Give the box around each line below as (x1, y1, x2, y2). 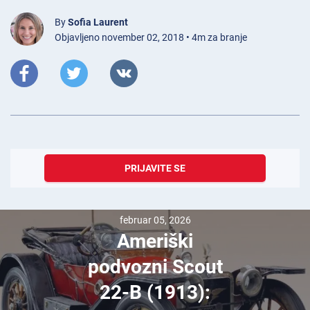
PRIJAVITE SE (125, 163, 185, 174)
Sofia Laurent (68, 17, 128, 28)
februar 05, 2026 (119, 215, 191, 226)
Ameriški (117, 230, 193, 253)
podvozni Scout (87, 255, 223, 279)
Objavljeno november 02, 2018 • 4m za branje (55, 32, 247, 44)
